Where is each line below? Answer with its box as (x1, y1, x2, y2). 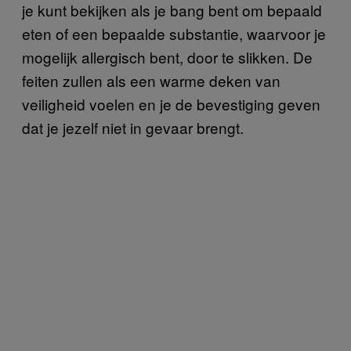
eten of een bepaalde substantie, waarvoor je (22, 23, 326, 45)
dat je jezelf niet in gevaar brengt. (22, 117, 244, 139)
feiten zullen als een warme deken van (22, 70, 280, 92)
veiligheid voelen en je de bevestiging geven (22, 93, 320, 115)
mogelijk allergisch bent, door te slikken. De (22, 46, 313, 68)
